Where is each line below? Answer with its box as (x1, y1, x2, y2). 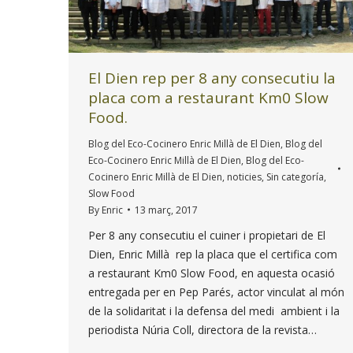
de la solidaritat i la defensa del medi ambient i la (88, 303, 340, 318)
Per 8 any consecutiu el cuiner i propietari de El (88, 227, 325, 243)
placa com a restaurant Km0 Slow (88, 87, 329, 108)
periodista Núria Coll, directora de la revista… (88, 321, 317, 337)
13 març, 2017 (135, 203, 198, 217)
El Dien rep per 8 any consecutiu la (88, 67, 336, 88)
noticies (227, 169, 262, 184)
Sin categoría (266, 169, 324, 184)
